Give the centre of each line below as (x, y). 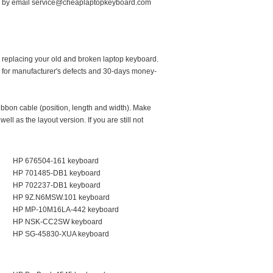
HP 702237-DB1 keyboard (57, 185)
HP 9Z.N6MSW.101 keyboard (61, 197)
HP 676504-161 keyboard (56, 161)
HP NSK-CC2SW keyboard (58, 222)
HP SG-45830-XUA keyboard (61, 234)
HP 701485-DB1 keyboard (57, 173)
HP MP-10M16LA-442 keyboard (66, 210)
